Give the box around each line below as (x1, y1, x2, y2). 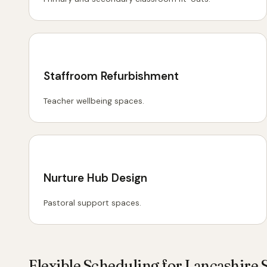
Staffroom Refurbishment (44, 68, 179, 83)
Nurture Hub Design (44, 170, 147, 185)
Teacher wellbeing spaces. (44, 95, 144, 106)
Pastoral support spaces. (44, 197, 141, 208)
